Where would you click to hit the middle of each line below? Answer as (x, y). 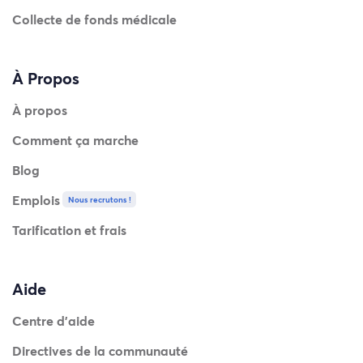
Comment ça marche (75, 140)
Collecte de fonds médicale (94, 19)
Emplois (36, 200)
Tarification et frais (69, 230)
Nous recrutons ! (99, 200)
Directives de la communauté (100, 351)
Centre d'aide (53, 321)
